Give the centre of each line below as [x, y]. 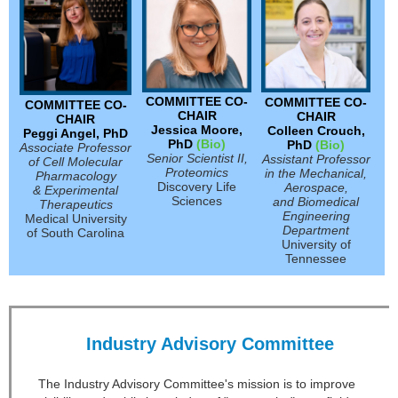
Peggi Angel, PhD [76, 134]
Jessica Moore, [197, 130]
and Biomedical [316, 202]
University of [316, 245]
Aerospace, [316, 188]
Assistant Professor [316, 159]
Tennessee [316, 259]
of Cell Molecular [76, 162]
